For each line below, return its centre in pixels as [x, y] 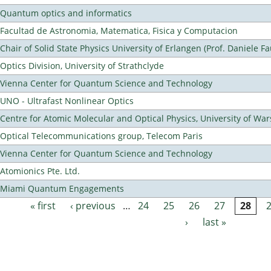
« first [43, 206]
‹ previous [93, 206]
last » [215, 222]
